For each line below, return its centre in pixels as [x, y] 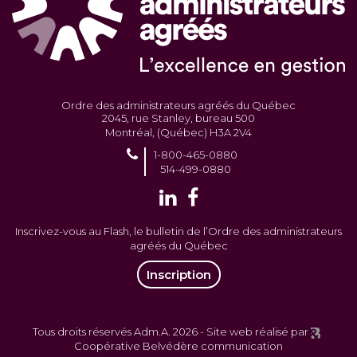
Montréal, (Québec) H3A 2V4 [178, 132]
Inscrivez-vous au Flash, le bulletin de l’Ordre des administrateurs [178, 231]
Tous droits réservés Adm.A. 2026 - [120, 331]
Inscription [178, 274]
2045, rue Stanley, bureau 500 [178, 118]
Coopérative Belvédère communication [178, 345]
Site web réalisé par [259, 331]
